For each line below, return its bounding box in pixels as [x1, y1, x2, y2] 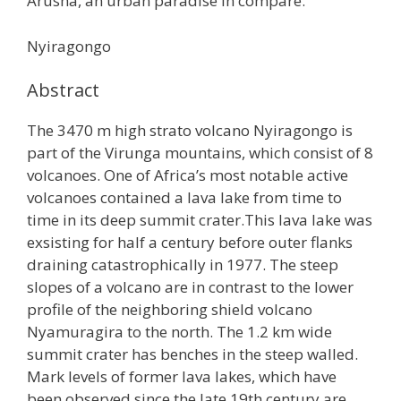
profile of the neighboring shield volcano [27, 299, 312, 320]
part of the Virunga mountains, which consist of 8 [27, 142, 373, 163]
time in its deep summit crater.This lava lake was [27, 209, 372, 230]
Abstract [27, 78, 99, 102]
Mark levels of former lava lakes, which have [27, 366, 337, 387]
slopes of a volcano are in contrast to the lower [27, 277, 354, 297]
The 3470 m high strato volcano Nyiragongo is [27, 120, 353, 141]
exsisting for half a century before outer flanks [27, 232, 353, 252]
